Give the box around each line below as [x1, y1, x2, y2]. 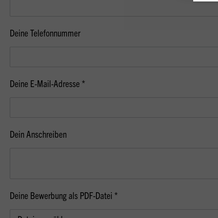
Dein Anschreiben [10, 128, 67, 140]
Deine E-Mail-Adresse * [10, 77, 85, 89]
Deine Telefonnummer [10, 27, 80, 38]
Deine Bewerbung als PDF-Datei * [10, 189, 118, 201]
